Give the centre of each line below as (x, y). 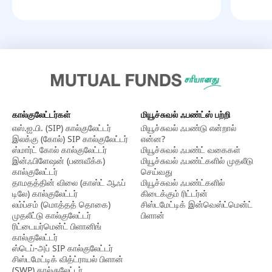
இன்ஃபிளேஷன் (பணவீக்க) (59, 160)
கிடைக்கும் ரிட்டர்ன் (174, 193)
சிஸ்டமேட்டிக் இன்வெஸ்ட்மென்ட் (196, 204)
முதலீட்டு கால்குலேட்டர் (52, 215)
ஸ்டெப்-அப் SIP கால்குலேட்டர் (63, 248)
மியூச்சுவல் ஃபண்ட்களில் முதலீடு (197, 160)
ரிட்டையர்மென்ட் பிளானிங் (57, 226)
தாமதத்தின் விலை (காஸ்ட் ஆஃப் (69, 182)
